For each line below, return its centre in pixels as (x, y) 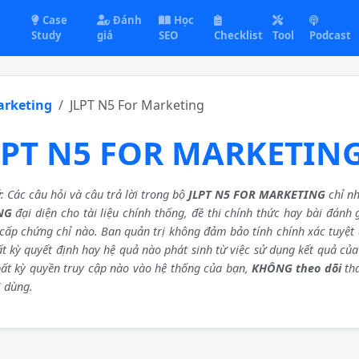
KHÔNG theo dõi (296, 268)
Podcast (331, 35)
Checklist (239, 35)
